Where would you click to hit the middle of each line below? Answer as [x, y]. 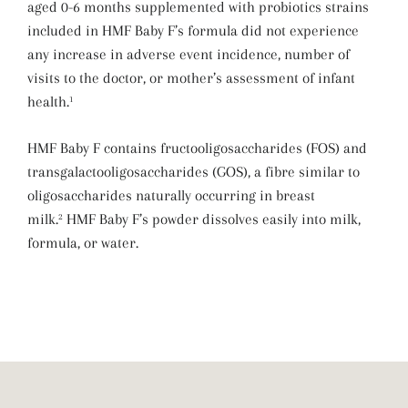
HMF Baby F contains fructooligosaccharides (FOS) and [197, 148]
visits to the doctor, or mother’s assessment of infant [191, 78]
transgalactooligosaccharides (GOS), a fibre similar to [194, 172]
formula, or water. [83, 243]
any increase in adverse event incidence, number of [189, 54]
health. [48, 102]
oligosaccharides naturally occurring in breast [171, 195]
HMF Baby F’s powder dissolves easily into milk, [214, 219]
